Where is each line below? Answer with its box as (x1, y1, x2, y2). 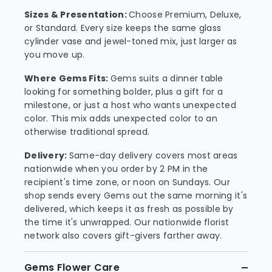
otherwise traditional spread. (24, 126, 150, 138)
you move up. (24, 49, 85, 61)
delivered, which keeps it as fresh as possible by (24, 203, 234, 215)
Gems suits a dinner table (110, 72, 223, 84)
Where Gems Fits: (24, 72, 110, 84)
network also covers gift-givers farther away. (24, 229, 222, 242)
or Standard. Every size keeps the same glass (24, 22, 222, 34)
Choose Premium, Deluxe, (129, 8, 242, 21)
